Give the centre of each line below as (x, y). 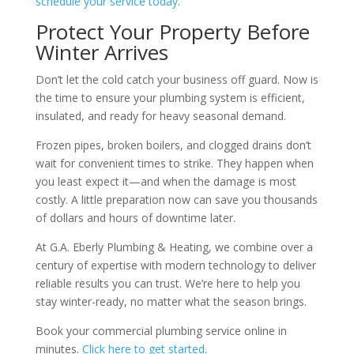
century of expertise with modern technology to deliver (175, 265)
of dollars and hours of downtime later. (135, 218)
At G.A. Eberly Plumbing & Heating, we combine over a (174, 247)
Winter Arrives (102, 53)
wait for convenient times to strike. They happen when (174, 164)
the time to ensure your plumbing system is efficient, (170, 98)
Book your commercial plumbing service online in (161, 331)
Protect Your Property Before (172, 32)
